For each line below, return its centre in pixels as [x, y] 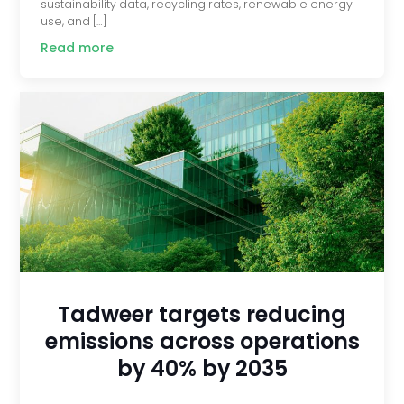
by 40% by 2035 [202, 369]
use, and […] [73, 22]
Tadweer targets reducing [202, 315]
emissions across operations [202, 342]
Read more [77, 48]
